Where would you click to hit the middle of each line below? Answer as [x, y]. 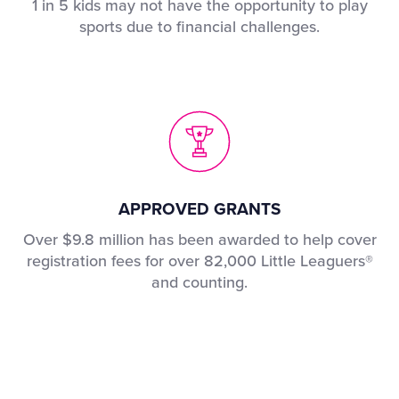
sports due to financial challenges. [200, 27]
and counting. [200, 283]
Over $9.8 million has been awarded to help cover [199, 240]
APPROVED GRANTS [200, 210]
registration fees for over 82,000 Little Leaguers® [199, 261]
